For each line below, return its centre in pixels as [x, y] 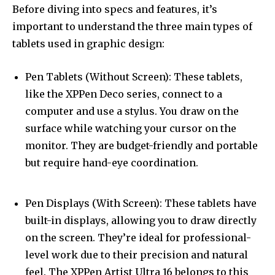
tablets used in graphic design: [88, 44]
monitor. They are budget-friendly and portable [141, 146]
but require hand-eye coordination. [112, 163]
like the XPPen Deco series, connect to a [124, 94]
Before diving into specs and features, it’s [115, 10]
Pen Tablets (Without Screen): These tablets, [134, 77]
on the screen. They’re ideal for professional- [138, 238]
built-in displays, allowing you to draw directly [141, 221]
